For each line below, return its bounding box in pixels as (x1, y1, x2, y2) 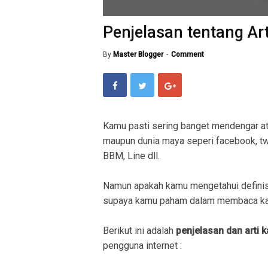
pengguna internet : (103, 239, 182, 251)
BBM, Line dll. (103, 150, 160, 162)
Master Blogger (113, 50, 163, 59)
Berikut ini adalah (103, 224, 176, 236)
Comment (171, 50, 204, 59)
